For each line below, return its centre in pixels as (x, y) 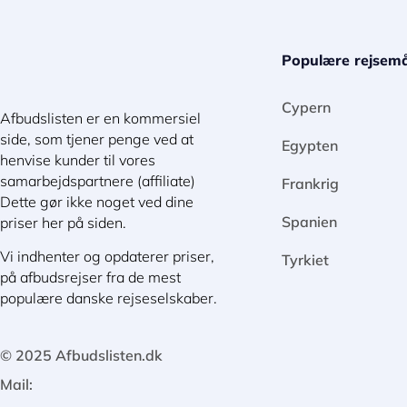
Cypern (306, 107)
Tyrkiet (305, 259)
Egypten (310, 145)
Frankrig (310, 183)
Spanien (309, 221)
